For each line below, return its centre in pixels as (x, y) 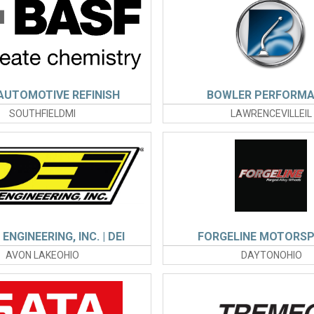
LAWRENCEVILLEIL (272, 114)
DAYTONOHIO (271, 255)
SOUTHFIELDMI (43, 114)
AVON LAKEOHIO (43, 255)
